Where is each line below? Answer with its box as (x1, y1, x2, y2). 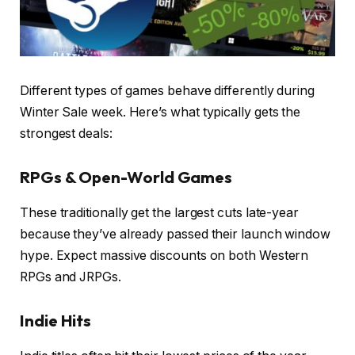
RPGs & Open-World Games (20, 167, 233, 188)
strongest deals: (20, 125, 113, 141)
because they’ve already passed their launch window (20, 226, 331, 242)
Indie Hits (20, 311, 92, 331)
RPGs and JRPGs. (20, 269, 121, 284)
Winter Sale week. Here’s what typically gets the (20, 104, 301, 120)
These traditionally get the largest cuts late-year (20, 204, 300, 220)
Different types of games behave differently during (20, 82, 315, 98)
